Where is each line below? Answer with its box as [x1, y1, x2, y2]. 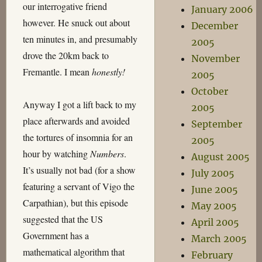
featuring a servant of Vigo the [22, 180, 135, 192]
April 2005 [191, 216, 240, 228]
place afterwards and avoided [22, 115, 130, 127]
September [191, 118, 243, 130]
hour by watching [22, 147, 90, 160]
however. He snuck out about [22, 16, 130, 29]
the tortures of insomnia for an [22, 131, 133, 143]
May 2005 [191, 200, 237, 212]
